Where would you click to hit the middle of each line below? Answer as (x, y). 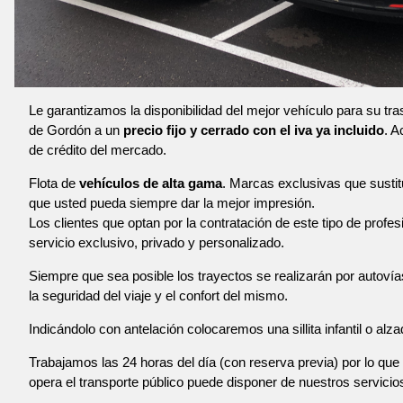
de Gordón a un (76, 130)
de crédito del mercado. (98, 150)
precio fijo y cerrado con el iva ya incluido (254, 130)
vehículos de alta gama (151, 184)
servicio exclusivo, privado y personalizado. (157, 243)
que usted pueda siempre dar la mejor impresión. (172, 203)
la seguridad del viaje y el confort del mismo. (158, 296)
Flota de (54, 184)
